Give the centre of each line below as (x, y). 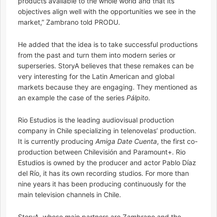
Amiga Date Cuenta (126, 141)
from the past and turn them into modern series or (97, 55)
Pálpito (137, 98)
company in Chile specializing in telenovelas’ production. (107, 131)
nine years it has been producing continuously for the (102, 184)
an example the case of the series (72, 98)
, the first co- (177, 141)
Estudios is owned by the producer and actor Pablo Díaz (107, 163)
